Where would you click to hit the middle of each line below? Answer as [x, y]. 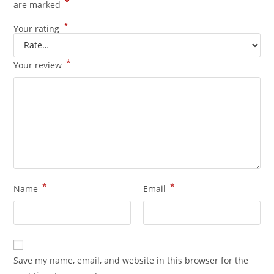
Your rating [38, 28]
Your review [39, 65]
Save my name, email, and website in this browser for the [131, 260]
